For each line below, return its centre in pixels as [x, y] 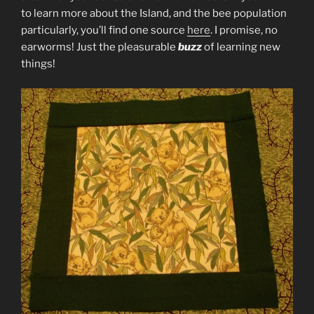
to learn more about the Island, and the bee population [154, 14]
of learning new [241, 47]
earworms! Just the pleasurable [100, 47]
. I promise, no [244, 30]
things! [38, 64]
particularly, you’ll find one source [104, 30]
